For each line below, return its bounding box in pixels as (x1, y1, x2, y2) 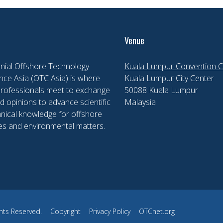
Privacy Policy (89, 207, 130, 217)
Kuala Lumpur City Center (124, 72, 214, 84)
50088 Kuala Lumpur (124, 84, 198, 96)
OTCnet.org (139, 207, 175, 217)
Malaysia (124, 96, 156, 108)
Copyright (50, 207, 81, 217)
